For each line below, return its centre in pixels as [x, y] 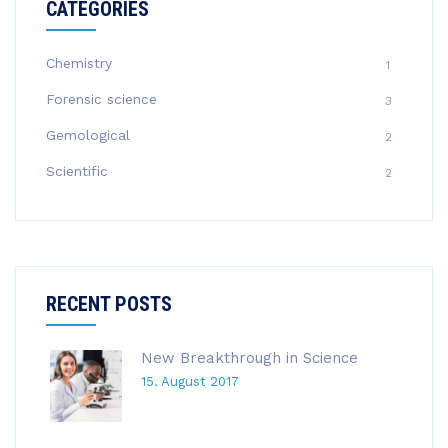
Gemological [88, 135]
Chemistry [79, 63]
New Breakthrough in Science [249, 358]
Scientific [77, 171]
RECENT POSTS [109, 304]
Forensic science [101, 99]
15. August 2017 [190, 381]
